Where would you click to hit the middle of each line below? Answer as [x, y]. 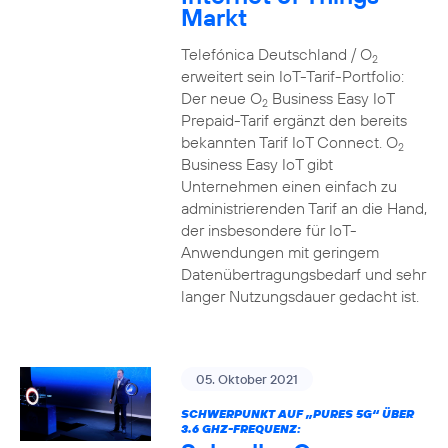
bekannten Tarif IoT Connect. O [289, 142]
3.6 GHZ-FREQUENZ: [240, 428]
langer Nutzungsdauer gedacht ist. [299, 296]
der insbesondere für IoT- [268, 230]
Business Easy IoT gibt [256, 164]
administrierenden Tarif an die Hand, [303, 208]
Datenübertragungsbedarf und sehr [303, 274]
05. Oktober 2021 [246, 379]
